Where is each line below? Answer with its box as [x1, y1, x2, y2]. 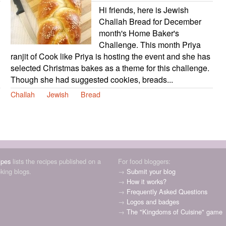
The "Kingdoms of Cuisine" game [127, 206, 222, 216]
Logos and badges [127, 196, 179, 206]
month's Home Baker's [98, 27, 179, 39]
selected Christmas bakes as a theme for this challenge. [10, 62, 209, 74]
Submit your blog [127, 166, 176, 176]
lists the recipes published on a [10, 156, 101, 166]
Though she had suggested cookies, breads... [10, 73, 173, 85]
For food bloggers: [118, 156, 171, 166]
